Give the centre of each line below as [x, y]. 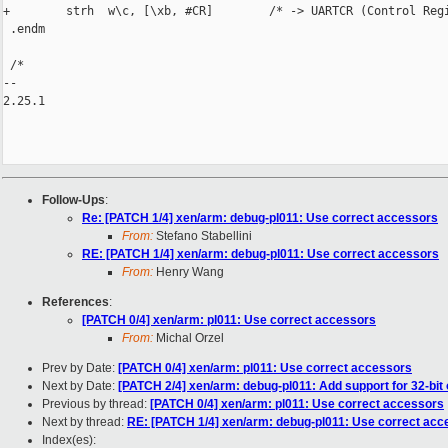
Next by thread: [84, 422]
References [75, 302]
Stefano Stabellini [202, 236]
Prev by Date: [80, 368]
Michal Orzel [188, 338]
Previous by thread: [96, 404]
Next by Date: [80, 386]
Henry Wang [188, 272]
